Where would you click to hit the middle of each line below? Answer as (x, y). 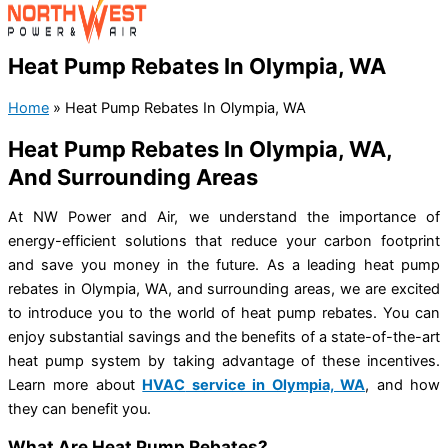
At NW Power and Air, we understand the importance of (224, 217)
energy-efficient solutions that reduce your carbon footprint (224, 241)
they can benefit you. (79, 409)
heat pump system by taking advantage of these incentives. (224, 361)
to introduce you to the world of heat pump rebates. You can (224, 313)
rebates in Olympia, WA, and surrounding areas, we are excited (224, 289)
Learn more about (75, 385)
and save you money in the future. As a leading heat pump (224, 265)
